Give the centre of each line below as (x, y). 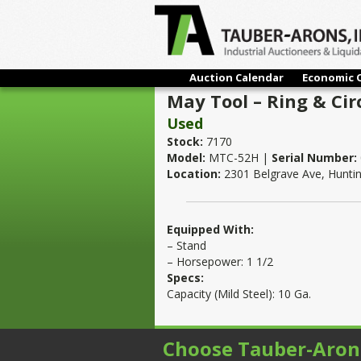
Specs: (185, 278)
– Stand (187, 245)
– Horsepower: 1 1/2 (220, 261)
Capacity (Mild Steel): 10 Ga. (239, 294)
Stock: (185, 141)
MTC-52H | (239, 158)
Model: (186, 158)
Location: (194, 174)
